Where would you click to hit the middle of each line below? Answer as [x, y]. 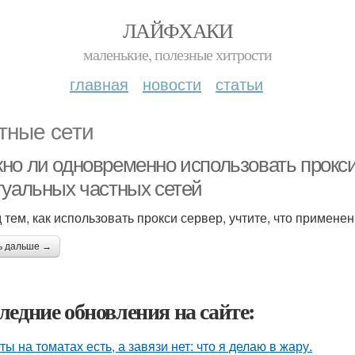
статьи [239, 84]
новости [172, 84]
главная [99, 84]
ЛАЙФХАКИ [177, 30]
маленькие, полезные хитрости [177, 54]
